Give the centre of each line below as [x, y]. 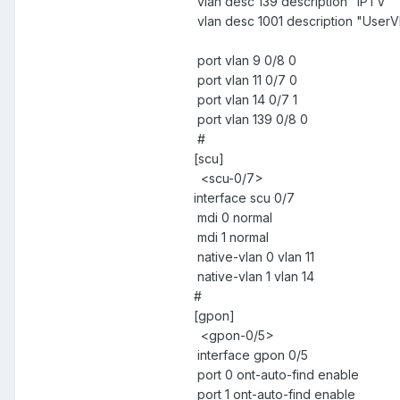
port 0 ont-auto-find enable [276, 374]
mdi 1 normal [231, 237]
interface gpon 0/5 [251, 354]
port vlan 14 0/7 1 [246, 99]
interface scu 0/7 [244, 197]
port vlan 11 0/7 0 [246, 79]
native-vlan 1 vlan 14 [254, 276]
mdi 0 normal [233, 217]
